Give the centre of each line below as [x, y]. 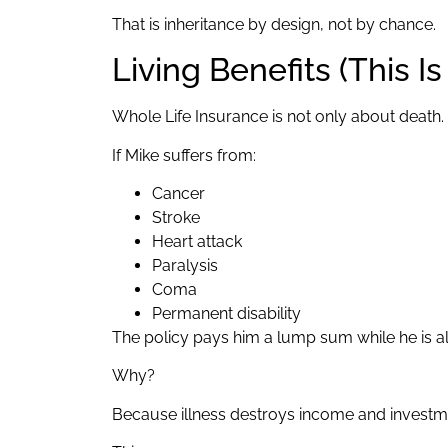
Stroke [176, 217]
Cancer [178, 193]
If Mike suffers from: [184, 155]
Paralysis [185, 265]
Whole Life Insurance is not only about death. [278, 117]
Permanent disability [226, 313]
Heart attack [197, 241]
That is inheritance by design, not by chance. [274, 24]
